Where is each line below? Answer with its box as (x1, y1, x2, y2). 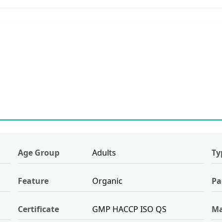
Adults (92, 147, 116, 158)
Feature (17, 175, 49, 186)
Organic (92, 175, 123, 186)
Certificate (17, 203, 59, 215)
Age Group (17, 147, 59, 158)
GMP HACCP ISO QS (92, 203, 167, 215)
